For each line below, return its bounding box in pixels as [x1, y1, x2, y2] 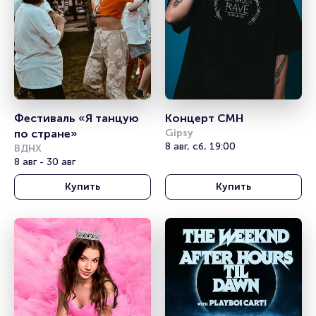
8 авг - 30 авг [14, 155, 75, 168]
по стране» [14, 126, 78, 140]
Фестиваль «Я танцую [14, 111, 139, 125]
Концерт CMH [165, 111, 243, 125]
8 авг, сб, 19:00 [165, 140, 236, 152]
